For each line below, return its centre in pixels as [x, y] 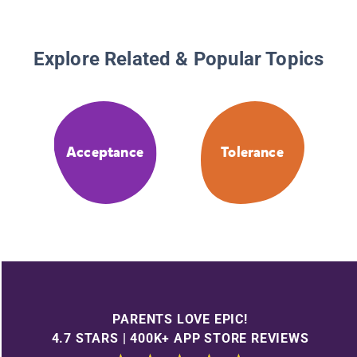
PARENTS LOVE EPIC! [180, 319]
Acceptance [105, 153]
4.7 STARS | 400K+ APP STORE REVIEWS [180, 338]
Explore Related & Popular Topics [178, 59]
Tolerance [252, 153]
